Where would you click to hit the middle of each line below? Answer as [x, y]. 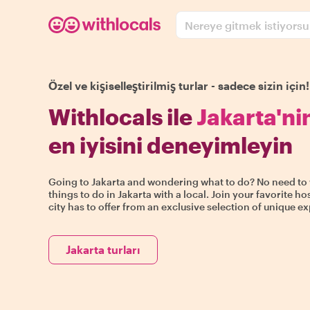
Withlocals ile [122, 117]
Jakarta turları [103, 249]
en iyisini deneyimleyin [171, 145]
